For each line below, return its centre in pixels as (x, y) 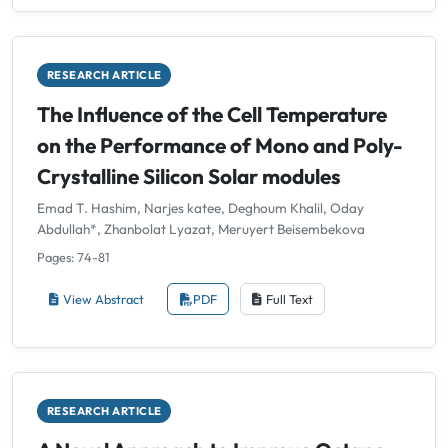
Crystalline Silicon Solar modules (189, 175)
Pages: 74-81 (73, 257)
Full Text (289, 298)
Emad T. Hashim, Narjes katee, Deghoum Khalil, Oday (200, 208)
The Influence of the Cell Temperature (212, 113)
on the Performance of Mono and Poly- (220, 144)
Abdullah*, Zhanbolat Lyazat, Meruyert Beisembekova (201, 229)
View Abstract (104, 298)
